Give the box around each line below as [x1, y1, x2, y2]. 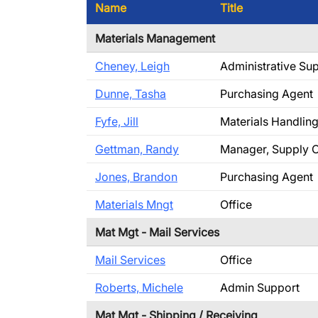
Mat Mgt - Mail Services [95, 225, 219, 239]
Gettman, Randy [95, 142, 179, 156]
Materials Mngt [95, 197, 173, 212]
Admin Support [220, 280, 300, 295]
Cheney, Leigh [95, 59, 170, 73]
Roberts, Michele [95, 280, 183, 295]
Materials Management [95, 31, 215, 45]
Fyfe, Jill [95, 114, 138, 128]
